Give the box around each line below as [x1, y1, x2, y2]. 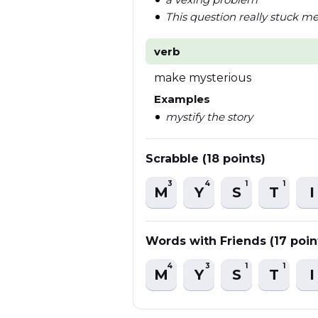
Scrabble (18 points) [146, 152, 265, 165]
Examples [154, 92, 210, 106]
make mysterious [154, 71, 251, 84]
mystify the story [165, 110, 253, 124]
